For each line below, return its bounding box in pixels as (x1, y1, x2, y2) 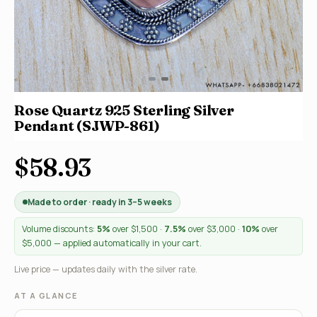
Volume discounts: (22, 223, 97, 235)
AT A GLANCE (14, 290, 78, 301)
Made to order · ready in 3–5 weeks (28, 196, 172, 208)
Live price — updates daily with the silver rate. (14, 263, 197, 275)
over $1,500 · (110, 223, 164, 235)
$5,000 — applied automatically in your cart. (22, 237, 202, 249)
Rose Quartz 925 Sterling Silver (14, 101, 234, 119)
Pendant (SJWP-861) (14, 117, 160, 134)
